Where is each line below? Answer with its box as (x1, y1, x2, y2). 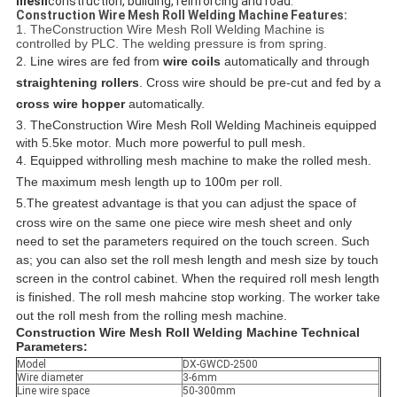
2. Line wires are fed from (15, 54, 163, 69)
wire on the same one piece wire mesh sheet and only (49, 215, 352, 230)
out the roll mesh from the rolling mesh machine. (15, 308, 287, 323)
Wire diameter (16, 371, 83, 385)
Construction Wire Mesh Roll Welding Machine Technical (15, 325, 360, 340)
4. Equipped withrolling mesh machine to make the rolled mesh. (15, 153, 371, 168)
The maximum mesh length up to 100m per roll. (15, 175, 283, 190)
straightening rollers (15, 75, 139, 90)
